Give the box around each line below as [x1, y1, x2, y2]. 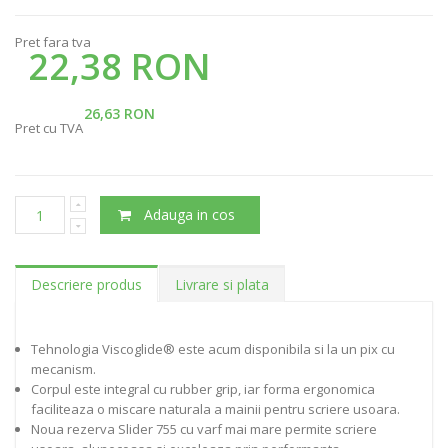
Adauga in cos [144, 205, 236, 225]
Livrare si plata [175, 275, 269, 295]
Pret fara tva [15, 33, 91, 52]
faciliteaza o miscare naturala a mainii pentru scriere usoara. [31, 400, 400, 419]
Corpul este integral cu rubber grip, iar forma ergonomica [31, 380, 375, 399]
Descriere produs [31, 275, 142, 295]
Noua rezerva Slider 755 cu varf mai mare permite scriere [31, 420, 377, 439]
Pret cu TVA [15, 119, 83, 138]
